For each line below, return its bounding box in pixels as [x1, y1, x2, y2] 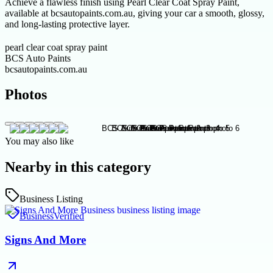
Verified [54, 211, 84, 222]
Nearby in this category [5, 159, 151, 175]
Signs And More [5, 233, 86, 246]
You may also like [5, 136, 74, 147]
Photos [5, 87, 47, 103]
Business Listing [19, 194, 83, 205]
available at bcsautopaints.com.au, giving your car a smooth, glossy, [5, 7, 264, 18]
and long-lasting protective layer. [5, 18, 130, 29]
